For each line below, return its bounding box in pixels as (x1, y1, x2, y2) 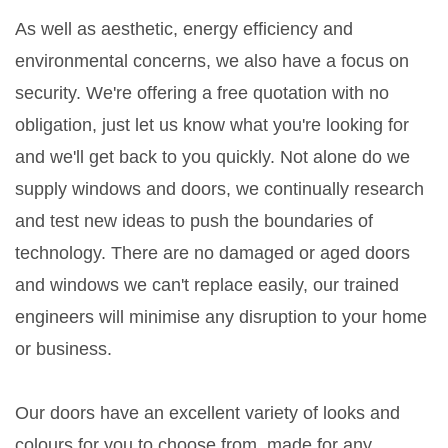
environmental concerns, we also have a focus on (15, 51, 409, 71)
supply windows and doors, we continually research (15, 179, 424, 199)
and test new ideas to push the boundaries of (15, 211, 373, 231)
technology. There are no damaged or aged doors (15, 243, 410, 263)
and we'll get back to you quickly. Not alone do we (15, 147, 410, 167)
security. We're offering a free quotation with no (15, 83, 389, 103)
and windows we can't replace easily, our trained (15, 275, 399, 295)
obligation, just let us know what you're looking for (15, 115, 409, 135)
